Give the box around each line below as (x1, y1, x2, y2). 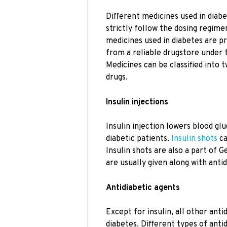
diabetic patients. (106, 134, 171, 144)
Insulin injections (106, 97, 168, 107)
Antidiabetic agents (106, 182, 180, 193)
